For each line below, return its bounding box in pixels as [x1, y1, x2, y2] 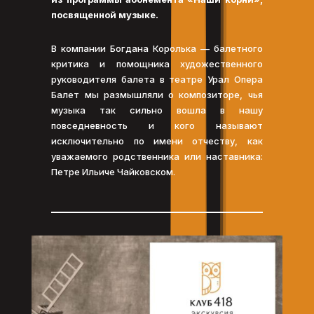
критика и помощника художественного [51, 58, 263, 70]
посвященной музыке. [51, 9, 159, 21]
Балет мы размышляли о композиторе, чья [51, 89, 263, 101]
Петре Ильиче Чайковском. [51, 166, 176, 178]
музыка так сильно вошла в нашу [51, 104, 263, 116]
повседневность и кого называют [51, 120, 263, 132]
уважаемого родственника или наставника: [51, 151, 263, 163]
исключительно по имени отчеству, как [51, 135, 263, 147]
